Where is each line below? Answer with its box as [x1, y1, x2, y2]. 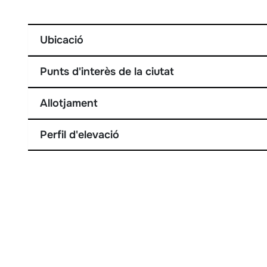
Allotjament [40, 97, 98, 110]
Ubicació [40, 33, 84, 47]
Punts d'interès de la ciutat [40, 65, 175, 79]
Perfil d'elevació [40, 128, 120, 142]
